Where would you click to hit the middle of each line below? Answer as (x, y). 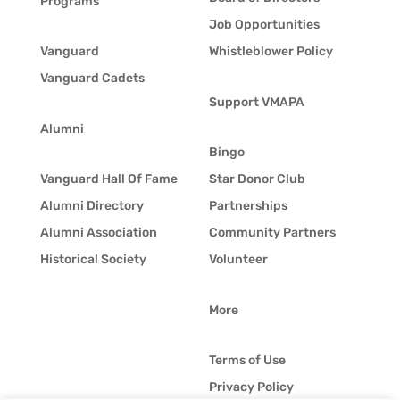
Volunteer (238, 260)
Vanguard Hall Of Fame (108, 179)
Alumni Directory (92, 206)
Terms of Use (247, 361)
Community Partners (272, 233)
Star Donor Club (257, 179)
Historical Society (93, 260)
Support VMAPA (256, 103)
